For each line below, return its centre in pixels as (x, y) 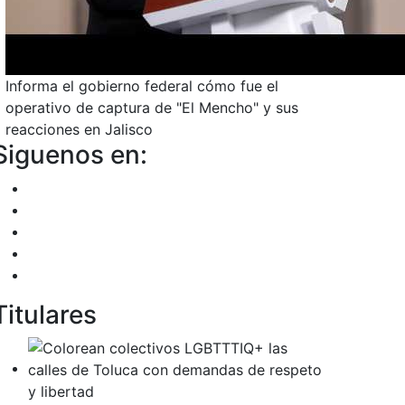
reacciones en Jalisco (79, 129)
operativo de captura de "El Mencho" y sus (152, 108)
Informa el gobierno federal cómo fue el (142, 86)
